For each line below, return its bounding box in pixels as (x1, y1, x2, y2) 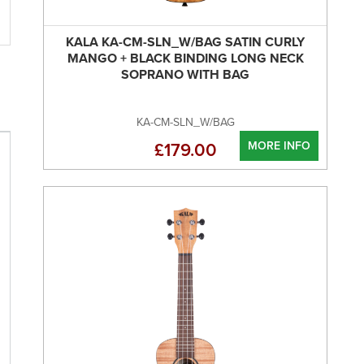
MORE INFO (248, 139, 310, 153)
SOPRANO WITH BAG (121, 67, 249, 83)
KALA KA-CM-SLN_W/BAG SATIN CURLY (66, 34, 305, 50)
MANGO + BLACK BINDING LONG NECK (67, 50, 304, 67)
